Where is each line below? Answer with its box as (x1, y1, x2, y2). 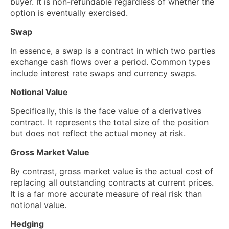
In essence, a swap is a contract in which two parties (10, 45, 215, 56)
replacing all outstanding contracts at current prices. (10, 177, 214, 188)
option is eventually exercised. (10, 8, 128, 18)
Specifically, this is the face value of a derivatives (10, 106, 201, 117)
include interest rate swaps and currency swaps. (10, 68, 197, 79)
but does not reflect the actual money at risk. (10, 128, 186, 139)
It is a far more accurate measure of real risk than (10, 189, 202, 199)
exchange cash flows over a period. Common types (10, 57, 210, 67)
